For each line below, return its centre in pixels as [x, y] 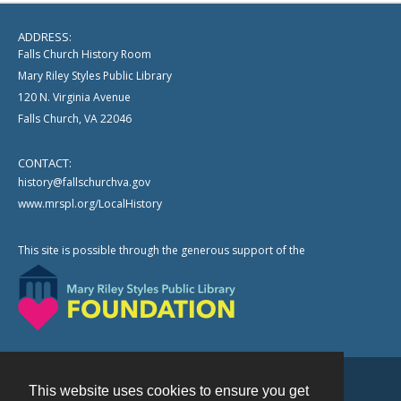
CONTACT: [45, 163]
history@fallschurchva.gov [84, 182]
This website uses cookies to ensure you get [169, 391]
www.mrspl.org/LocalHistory [90, 204]
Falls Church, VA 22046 [75, 119]
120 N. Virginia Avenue [74, 97]
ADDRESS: [45, 37]
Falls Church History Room [85, 54]
